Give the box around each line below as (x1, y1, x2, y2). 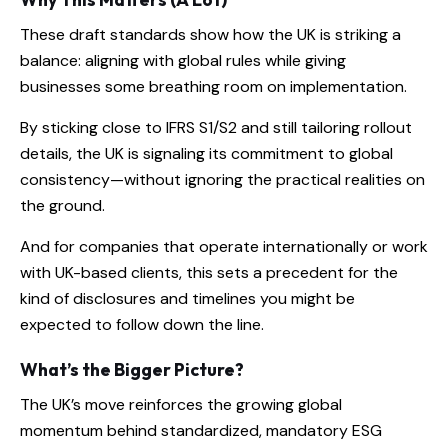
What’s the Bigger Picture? (20, 358, 244, 382)
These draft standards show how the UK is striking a (20, 24, 401, 46)
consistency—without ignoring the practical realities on (20, 169, 425, 191)
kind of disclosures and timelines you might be (20, 288, 355, 310)
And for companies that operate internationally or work (20, 236, 428, 258)
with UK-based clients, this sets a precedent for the (20, 262, 398, 284)
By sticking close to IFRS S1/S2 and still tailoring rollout (20, 117, 412, 139)
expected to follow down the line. (20, 314, 264, 336)
